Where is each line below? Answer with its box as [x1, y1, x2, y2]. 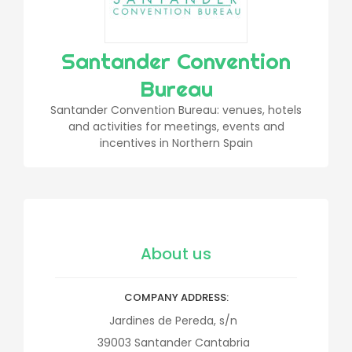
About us [141, 243, 211, 265]
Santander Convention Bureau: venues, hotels [50, 102, 302, 118]
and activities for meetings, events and [68, 119, 284, 134]
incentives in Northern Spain [99, 135, 253, 151]
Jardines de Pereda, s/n [109, 313, 237, 328]
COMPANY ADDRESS [123, 290, 226, 305]
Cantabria [194, 335, 250, 350]
